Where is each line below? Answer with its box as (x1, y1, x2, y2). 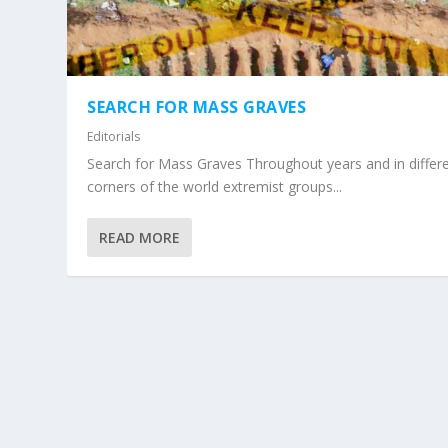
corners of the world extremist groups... (87, 176, 343, 196)
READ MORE (99, 227, 181, 247)
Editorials (87, 127, 141, 145)
